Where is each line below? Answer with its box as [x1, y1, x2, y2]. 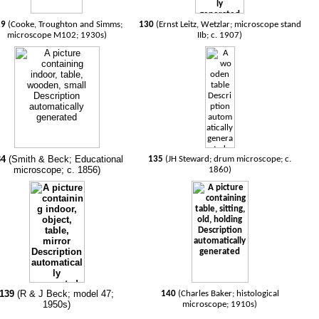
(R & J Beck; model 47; [17, 288, 115, 299]
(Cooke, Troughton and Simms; [8, 20, 123, 29]
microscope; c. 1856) [13, 164, 100, 175]
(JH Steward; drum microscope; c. [163, 155, 292, 164]
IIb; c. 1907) [197, 31, 243, 40]
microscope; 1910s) [182, 300, 258, 309]
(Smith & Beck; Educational [8, 154, 123, 164]
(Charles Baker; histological [177, 289, 279, 298]
